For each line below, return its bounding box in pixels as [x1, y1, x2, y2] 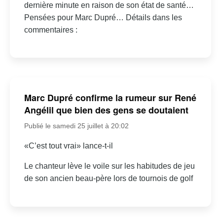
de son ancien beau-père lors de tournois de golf [24, 174, 193, 183]
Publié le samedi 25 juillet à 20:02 [24, 122, 129, 130]
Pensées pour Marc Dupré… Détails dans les [24, 13, 182, 22]
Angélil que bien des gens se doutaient [24, 104, 188, 117]
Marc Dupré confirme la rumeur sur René [24, 91, 196, 105]
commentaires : [24, 25, 77, 34]
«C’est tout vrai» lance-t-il [24, 142, 113, 150]
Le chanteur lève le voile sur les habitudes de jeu [24, 162, 195, 171]
